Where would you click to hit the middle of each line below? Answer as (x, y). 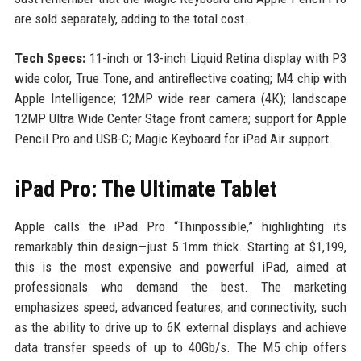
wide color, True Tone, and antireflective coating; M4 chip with (180, 79)
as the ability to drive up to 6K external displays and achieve (180, 328)
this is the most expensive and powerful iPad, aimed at (180, 267)
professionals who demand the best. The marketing (180, 287)
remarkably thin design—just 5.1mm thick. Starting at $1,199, (180, 247)
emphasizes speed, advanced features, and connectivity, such (180, 307)
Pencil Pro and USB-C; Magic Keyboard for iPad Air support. (173, 139)
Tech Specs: (50, 58)
